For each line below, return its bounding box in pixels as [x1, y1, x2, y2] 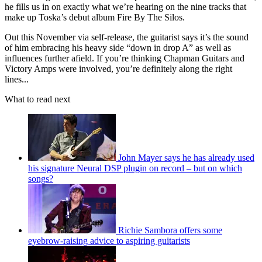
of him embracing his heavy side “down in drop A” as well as [5, 42, 231, 53]
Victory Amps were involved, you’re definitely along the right [5, 63, 232, 74]
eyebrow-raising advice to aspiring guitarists [28, 235, 190, 246]
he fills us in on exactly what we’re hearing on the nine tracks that [5, 1, 246, 12]
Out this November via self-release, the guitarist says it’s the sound [5, 32, 249, 42]
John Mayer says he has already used [118, 152, 254, 163]
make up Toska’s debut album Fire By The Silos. [5, 12, 185, 22]
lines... [5, 74, 29, 84]
